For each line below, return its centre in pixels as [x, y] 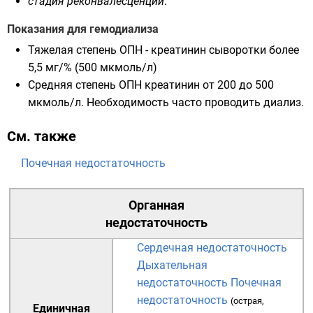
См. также [42, 136]
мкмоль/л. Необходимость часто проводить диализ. [166, 102]
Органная [156, 205]
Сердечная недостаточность [212, 248]
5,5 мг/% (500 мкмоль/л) [93, 67]
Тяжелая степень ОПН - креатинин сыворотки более [163, 50]
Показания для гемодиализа [83, 29]
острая [248, 301]
